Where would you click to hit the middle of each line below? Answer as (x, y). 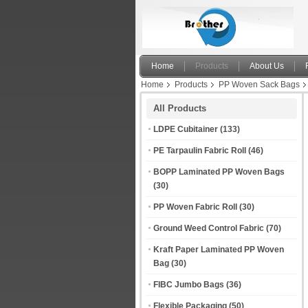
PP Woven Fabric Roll (195, 207)
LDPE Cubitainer (186, 129)
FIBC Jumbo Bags (189, 285)
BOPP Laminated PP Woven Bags (219, 172)
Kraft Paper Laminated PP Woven (219, 250)
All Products (180, 108)
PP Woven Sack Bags (259, 85)
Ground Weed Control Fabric (209, 228)
